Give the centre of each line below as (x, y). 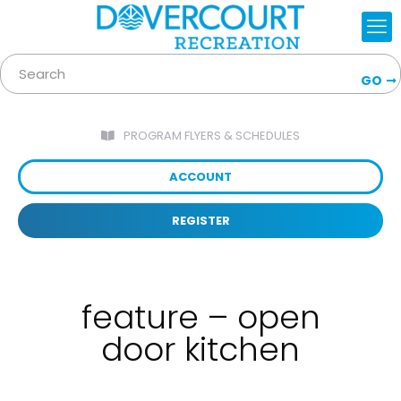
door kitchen (200, 350)
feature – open (200, 317)
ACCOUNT (200, 177)
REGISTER (200, 221)
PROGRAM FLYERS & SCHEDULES (212, 136)
